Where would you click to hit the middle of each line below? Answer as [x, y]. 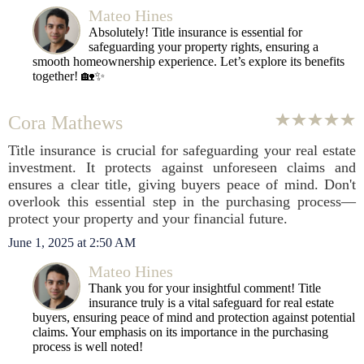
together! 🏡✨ [69, 76]
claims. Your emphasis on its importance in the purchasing [180, 332]
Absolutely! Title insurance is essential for [195, 32]
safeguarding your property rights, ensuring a [204, 47]
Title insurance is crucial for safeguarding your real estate [182, 150]
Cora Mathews [65, 123]
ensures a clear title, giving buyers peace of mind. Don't [182, 184]
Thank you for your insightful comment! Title [205, 288]
